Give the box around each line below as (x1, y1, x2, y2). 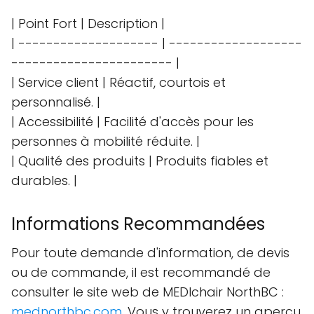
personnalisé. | (11, 93, 100, 111)
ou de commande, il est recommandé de (11, 264, 271, 282)
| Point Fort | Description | (11, 15, 165, 33)
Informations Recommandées (11, 212, 265, 236)
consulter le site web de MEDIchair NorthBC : (11, 283, 284, 301)
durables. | (11, 172, 77, 190)
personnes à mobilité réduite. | (11, 132, 200, 151)
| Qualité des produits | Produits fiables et (11, 152, 268, 170)
